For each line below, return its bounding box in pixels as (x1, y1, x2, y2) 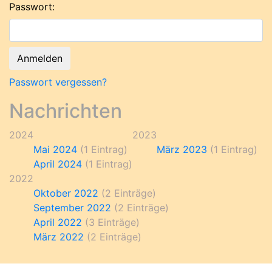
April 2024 (33, 157, 82, 170)
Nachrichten (9, 98, 122, 123)
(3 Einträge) (82, 216, 140, 228)
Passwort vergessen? (9, 75, 107, 88)
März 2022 (33, 230, 84, 243)
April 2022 (33, 216, 82, 228)
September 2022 (33, 201, 111, 214)
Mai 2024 (33, 143, 77, 155)
